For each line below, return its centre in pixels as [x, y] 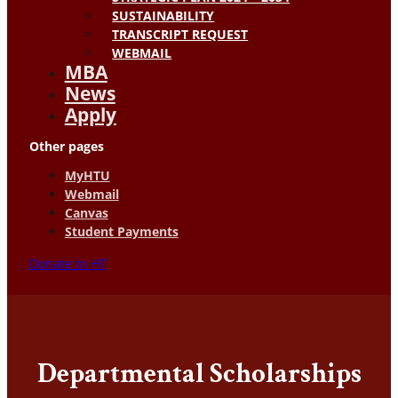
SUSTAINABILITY [163, 15]
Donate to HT [68, 263]
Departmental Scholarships [199, 374]
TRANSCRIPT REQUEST [180, 34]
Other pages [66, 147]
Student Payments [121, 232]
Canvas [86, 213]
